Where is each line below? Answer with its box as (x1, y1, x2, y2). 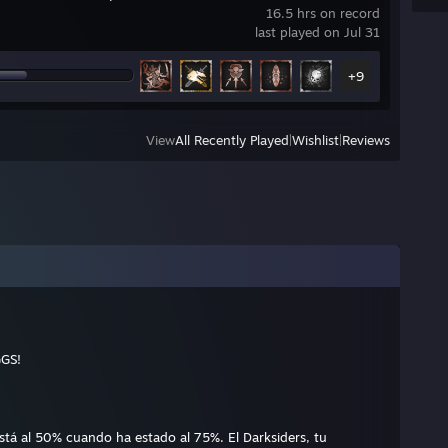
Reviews (342, 132, 390, 149)
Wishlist (292, 132, 339, 149)
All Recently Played (175, 132, 289, 149)
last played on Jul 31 (255, 24, 380, 41)
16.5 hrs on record (266, 5, 380, 22)
